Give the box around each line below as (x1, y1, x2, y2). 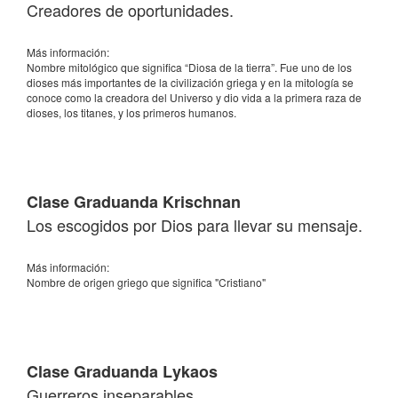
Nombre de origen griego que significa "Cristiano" (27, 275, 266, 290)
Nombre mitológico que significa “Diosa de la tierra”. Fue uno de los (27, 60, 352, 75)
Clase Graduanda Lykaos (27, 360, 218, 383)
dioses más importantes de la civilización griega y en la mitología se (27, 75, 354, 90)
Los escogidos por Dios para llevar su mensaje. (27, 213, 362, 236)
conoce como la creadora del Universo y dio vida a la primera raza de (27, 90, 362, 105)
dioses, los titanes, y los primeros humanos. (27, 105, 236, 120)
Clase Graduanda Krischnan (27, 190, 241, 213)
